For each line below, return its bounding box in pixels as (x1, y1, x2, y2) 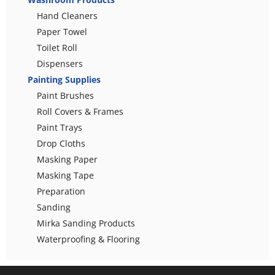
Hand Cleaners (37, 9, 98, 21)
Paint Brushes (37, 89, 94, 101)
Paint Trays (37, 121, 82, 133)
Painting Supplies (28, 73, 101, 85)
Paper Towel (37, 25, 87, 37)
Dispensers (37, 57, 83, 69)
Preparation (37, 185, 85, 197)
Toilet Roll (37, 41, 77, 53)
